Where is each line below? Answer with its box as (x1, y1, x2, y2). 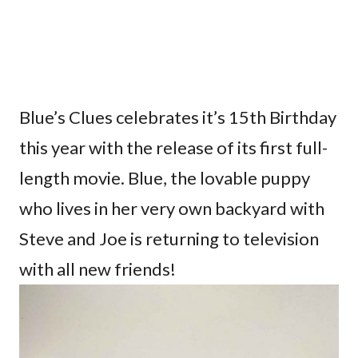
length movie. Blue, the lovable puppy (19, 167, 310, 189)
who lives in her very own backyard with (19, 197, 324, 220)
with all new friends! (19, 258, 176, 280)
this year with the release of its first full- (19, 137, 328, 159)
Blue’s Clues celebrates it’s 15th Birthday (19, 106, 336, 129)
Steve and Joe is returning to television (19, 228, 319, 250)
